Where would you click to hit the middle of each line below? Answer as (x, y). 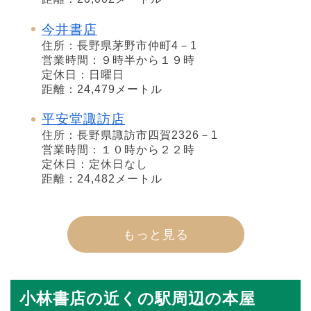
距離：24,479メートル (102, 89)
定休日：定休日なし (95, 165)
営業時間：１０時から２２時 (118, 150)
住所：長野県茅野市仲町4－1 (119, 45)
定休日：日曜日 (83, 74)
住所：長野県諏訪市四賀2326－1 (130, 135)
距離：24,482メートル (102, 179)
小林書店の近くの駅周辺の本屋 (137, 298)
